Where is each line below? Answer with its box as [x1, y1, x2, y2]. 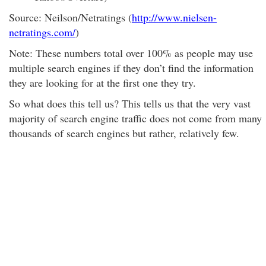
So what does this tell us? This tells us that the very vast [9, 96, 251, 110]
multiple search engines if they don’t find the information [9, 61, 254, 75]
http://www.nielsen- [132, 10, 217, 24]
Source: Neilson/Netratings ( [9, 10, 132, 24]
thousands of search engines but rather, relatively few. [9, 126, 239, 140]
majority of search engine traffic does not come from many [9, 111, 262, 125]
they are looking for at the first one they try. [9, 75, 196, 90]
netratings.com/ [9, 25, 75, 39]
